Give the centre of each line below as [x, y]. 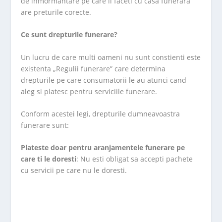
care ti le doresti [49, 159]
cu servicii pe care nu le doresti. [74, 170]
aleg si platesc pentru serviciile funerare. [89, 91]
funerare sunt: [45, 125]
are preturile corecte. [56, 12]
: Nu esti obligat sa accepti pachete [135, 159]
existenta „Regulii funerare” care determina [93, 68]
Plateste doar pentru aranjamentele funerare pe [103, 148]
